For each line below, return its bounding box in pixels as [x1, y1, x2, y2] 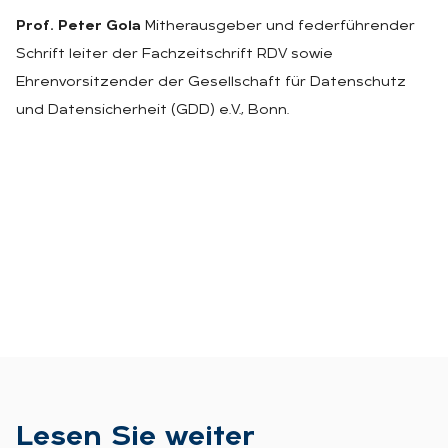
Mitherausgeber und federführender [141, 18, 415, 34]
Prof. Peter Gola [16, 18, 141, 34]
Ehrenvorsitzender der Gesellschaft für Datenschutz [16, 74, 406, 90]
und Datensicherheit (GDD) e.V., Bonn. [16, 102, 289, 118]
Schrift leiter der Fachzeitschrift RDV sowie [16, 46, 333, 62]
